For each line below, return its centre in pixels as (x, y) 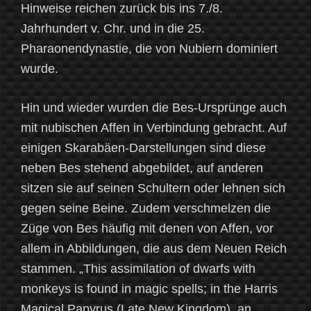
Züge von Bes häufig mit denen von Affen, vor (147, 229)
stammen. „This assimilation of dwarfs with (138, 269)
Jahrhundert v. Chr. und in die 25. (113, 29)
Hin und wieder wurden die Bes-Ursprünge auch (154, 108)
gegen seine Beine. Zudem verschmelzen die (146, 209)
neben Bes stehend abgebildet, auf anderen (142, 168)
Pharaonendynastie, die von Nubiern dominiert (149, 49)
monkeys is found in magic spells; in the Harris (149, 289)
